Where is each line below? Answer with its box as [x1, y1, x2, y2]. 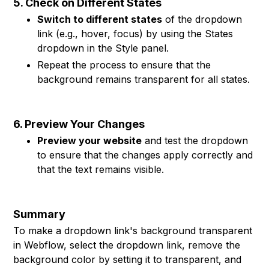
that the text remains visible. [37, 163, 165, 175]
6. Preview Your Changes [13, 118, 145, 130]
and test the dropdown [142, 134, 249, 147]
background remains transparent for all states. [37, 73, 250, 85]
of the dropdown [162, 13, 243, 25]
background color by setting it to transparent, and [13, 253, 242, 265]
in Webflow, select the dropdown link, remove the [13, 239, 241, 251]
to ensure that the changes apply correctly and [37, 149, 253, 161]
